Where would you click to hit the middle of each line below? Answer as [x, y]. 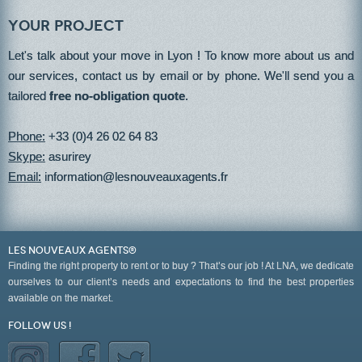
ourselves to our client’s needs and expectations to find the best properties [181, 282]
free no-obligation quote [117, 96]
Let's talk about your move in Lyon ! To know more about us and [181, 55]
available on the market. [61, 298]
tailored [29, 96]
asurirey [70, 156]
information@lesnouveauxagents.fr [136, 177]
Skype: [27, 156]
